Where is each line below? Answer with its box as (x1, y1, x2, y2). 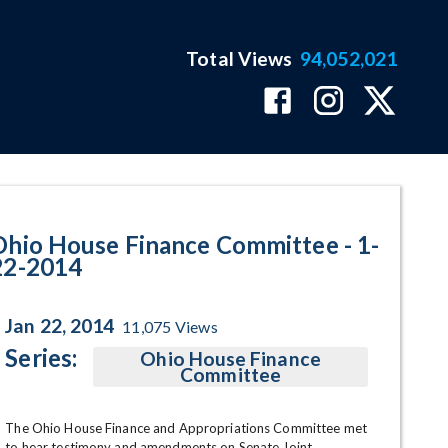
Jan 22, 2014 (5, 314, 115, 337)
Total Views (186, 47, 293, 70)
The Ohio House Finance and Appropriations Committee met (5, 420, 367, 436)
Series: (5, 343, 78, 372)
